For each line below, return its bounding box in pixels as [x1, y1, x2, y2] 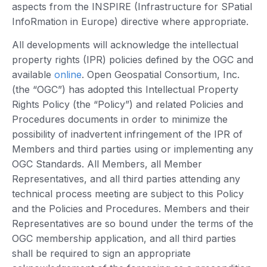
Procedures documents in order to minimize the [12, 113, 228, 126]
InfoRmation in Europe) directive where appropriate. [12, 15, 249, 27]
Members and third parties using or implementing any [12, 143, 253, 156]
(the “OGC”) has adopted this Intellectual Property [12, 83, 238, 96]
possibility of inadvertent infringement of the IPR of [12, 128, 243, 141]
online [54, 69, 82, 81]
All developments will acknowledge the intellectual [12, 39, 238, 51]
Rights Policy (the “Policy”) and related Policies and [12, 98, 243, 111]
